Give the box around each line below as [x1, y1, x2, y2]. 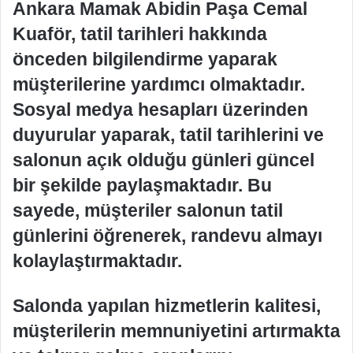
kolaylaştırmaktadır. [13, 250, 182, 271]
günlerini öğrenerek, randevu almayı [13, 225, 322, 246]
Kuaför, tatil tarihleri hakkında [13, 23, 267, 44]
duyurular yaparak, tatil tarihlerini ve [13, 124, 324, 145]
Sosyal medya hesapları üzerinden [13, 98, 308, 120]
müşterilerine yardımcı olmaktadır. [13, 73, 305, 95]
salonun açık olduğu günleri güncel [13, 149, 314, 170]
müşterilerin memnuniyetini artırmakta [13, 320, 340, 341]
